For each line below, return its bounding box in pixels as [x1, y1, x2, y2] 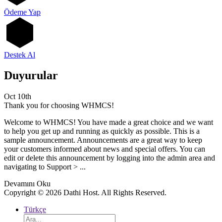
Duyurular [4, 69, 58, 82]
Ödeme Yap [4, 7, 41, 16]
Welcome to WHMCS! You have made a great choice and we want [4, 118, 213, 127]
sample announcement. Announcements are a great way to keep [4, 136, 202, 145]
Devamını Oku [4, 179, 51, 188]
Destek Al [4, 50, 35, 59]
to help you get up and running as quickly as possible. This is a [4, 127, 200, 136]
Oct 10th [4, 92, 31, 101]
